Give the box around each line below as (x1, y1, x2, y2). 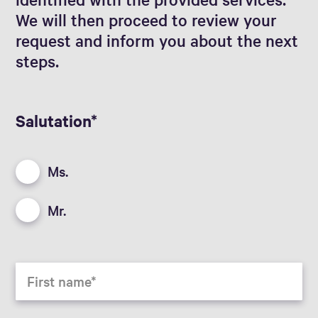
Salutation (16, 110, 92, 131)
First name (27, 271, 92, 290)
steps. (16, 50, 60, 72)
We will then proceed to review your (16, 9, 278, 31)
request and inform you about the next (16, 30, 299, 51)
